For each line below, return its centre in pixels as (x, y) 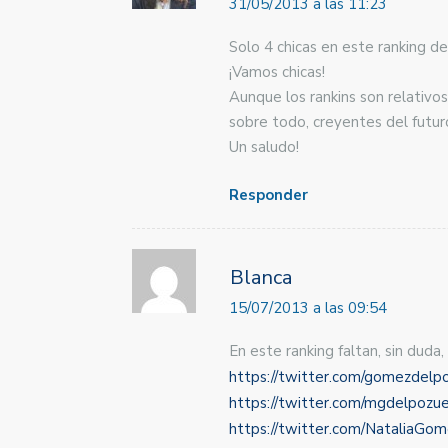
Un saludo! (264, 146)
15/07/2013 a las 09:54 (308, 308)
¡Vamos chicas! (277, 71)
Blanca (261, 278)
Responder (268, 195)
